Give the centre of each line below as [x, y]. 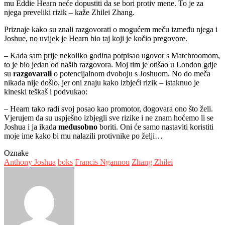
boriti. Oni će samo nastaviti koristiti [156, 127]
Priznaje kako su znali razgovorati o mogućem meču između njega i [111, 29]
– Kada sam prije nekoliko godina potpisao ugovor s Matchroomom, [112, 55]
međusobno [79, 127]
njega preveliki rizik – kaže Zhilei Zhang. [69, 12]
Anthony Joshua [30, 162]
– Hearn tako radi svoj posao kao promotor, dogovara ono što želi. [108, 108]
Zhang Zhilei [152, 162]
